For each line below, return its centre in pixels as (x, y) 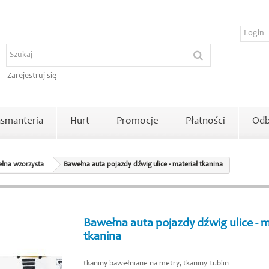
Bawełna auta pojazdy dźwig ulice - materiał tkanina (143, 165)
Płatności (205, 122)
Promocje (138, 122)
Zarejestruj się (32, 76)
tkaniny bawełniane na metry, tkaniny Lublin (156, 264)
